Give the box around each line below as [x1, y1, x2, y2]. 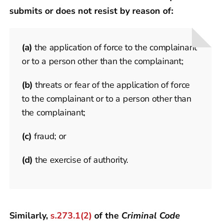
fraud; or [32, 130, 67, 142]
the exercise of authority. [33, 153, 129, 166]
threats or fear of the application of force [33, 78, 190, 91]
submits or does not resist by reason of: [9, 4, 173, 17]
